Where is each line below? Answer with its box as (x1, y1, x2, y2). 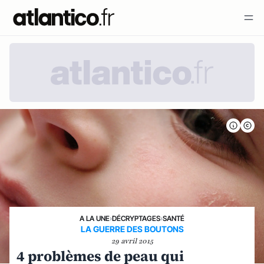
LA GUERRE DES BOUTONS (80, 224, 184, 234)
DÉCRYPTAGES (112, 214, 160, 223)
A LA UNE (80, 214, 110, 223)
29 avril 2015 (111, 236, 153, 246)
